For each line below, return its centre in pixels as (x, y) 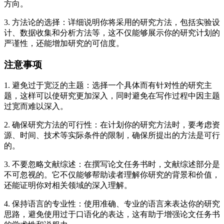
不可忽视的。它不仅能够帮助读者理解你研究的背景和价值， (112, 175)
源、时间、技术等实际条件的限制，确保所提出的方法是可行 (112, 135)
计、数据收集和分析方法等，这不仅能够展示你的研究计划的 (112, 32)
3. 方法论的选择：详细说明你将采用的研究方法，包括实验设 (112, 22)
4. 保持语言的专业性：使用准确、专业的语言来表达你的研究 (112, 204)
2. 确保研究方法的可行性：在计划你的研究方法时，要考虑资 (112, 125)
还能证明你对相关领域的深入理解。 (68, 185)
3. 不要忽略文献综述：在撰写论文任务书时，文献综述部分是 (112, 164)
